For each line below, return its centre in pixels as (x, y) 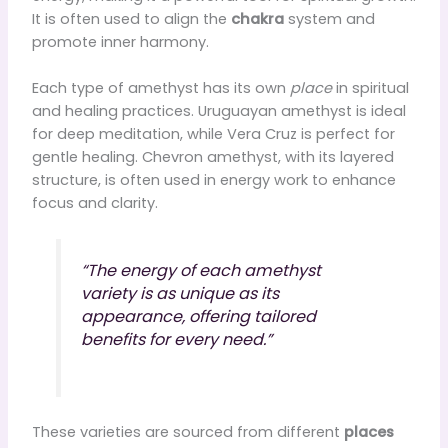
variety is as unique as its (179, 293)
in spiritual (370, 87)
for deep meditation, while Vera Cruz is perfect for (213, 133)
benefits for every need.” (176, 339)
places (368, 431)
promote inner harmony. (120, 41)
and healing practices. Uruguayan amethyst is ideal (218, 110)
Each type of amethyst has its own (160, 87)
